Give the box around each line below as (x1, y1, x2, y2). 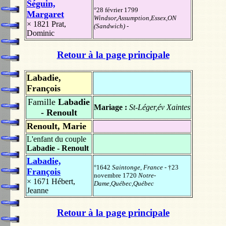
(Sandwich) (94, 22, 125, 30)
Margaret (27, 9, 64, 19)
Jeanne (27, 186, 48, 195)
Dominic (27, 28, 54, 37)
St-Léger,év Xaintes (129, 103, 190, 112)
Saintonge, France (112, 163, 163, 172)
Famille (28, 97, 55, 107)
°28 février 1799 (94, 6, 138, 14)
